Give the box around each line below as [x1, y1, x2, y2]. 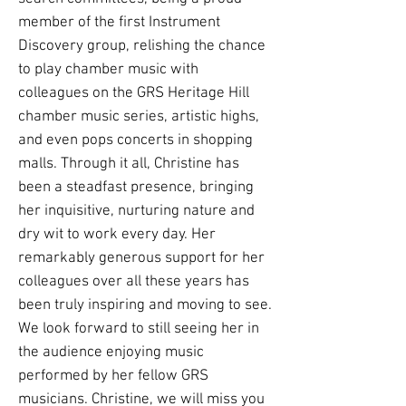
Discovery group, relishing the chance [18, 37, 266, 55]
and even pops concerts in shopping [18, 131, 253, 150]
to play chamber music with [18, 61, 198, 79]
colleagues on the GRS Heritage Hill [18, 84, 249, 102]
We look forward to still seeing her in [18, 320, 259, 338]
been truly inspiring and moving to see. [18, 296, 272, 314]
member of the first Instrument [18, 14, 220, 32]
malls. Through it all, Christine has [18, 155, 239, 173]
